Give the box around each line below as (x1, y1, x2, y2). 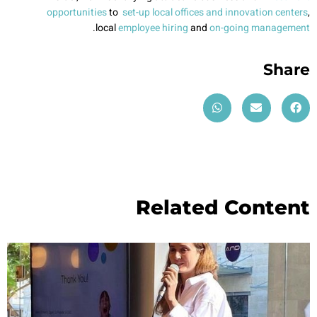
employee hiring (118, 20, 188, 35)
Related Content (136, 195, 310, 219)
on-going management (207, 20, 310, 35)
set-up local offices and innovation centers (122, 4, 308, 20)
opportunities (47, 4, 107, 20)
